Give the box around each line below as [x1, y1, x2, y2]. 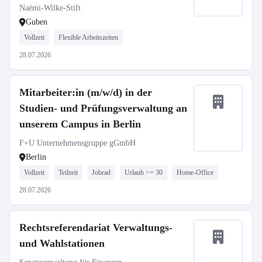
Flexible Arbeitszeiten [58, 33, 118, 42]
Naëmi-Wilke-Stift [19, 4, 81, 12]
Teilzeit [58, 168, 78, 177]
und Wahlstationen [19, 237, 105, 249]
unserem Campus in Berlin [19, 118, 141, 130]
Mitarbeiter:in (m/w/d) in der [19, 87, 152, 98]
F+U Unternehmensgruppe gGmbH [19, 139, 136, 147]
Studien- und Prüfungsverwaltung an [19, 102, 187, 114]
